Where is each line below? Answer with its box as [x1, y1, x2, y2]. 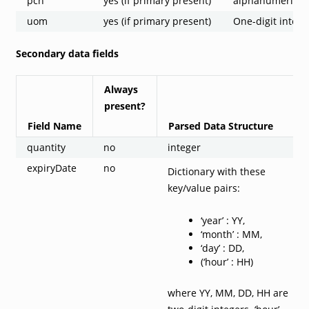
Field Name [27, 119, 81, 132]
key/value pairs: [167, 181, 240, 195]
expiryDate [26, 161, 77, 175]
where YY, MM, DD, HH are [167, 286, 288, 299]
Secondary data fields [15, 46, 119, 60]
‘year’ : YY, [200, 213, 245, 227]
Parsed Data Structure [168, 119, 273, 132]
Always [103, 82, 138, 96]
